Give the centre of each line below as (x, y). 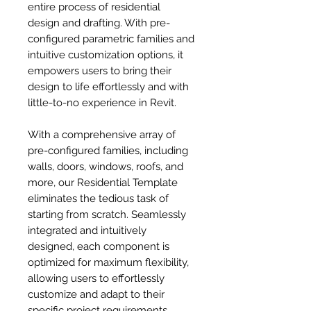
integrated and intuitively (87, 230)
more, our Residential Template (103, 183)
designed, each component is (99, 246)
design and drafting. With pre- (99, 23)
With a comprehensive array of (102, 135)
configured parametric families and (111, 39)
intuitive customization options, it (106, 55)
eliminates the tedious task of (98, 199)
